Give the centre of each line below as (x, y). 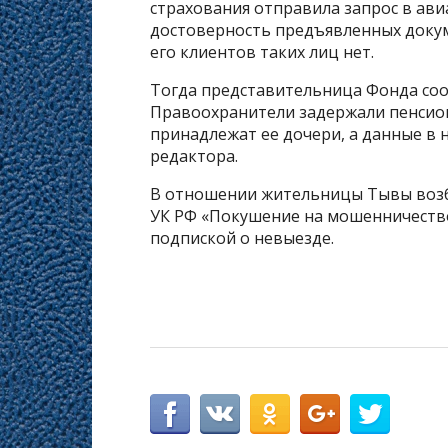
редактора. (196, 156)
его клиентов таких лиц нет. (264, 52)
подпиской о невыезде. (244, 238)
